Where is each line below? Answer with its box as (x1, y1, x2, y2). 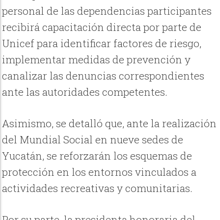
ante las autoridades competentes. (2, 84, 168, 99)
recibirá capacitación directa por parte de (2, 20, 202, 34)
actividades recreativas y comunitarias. (2, 181, 193, 195)
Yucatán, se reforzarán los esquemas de (2, 149, 192, 163)
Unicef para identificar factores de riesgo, (2, 36, 202, 50)
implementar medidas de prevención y (2, 52, 191, 66)
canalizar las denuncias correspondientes (2, 68, 205, 82)
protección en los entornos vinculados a (2, 165, 197, 179)
